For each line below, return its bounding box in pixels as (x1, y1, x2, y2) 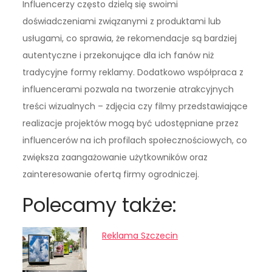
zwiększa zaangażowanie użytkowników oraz (22, 151, 208, 164)
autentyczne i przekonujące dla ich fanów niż (22, 49, 214, 62)
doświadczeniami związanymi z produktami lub (22, 15, 222, 28)
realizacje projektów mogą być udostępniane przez (22, 117, 239, 130)
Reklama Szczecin (102, 229, 178, 242)
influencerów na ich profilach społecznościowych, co (22, 134, 248, 147)
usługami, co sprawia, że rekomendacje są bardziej (22, 32, 237, 45)
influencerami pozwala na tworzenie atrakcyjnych (22, 83, 234, 96)
